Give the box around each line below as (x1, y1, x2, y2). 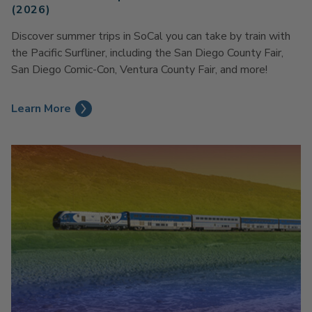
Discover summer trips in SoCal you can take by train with (11, 29, 290, 45)
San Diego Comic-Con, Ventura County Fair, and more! (11, 62, 267, 78)
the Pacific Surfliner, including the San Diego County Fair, (11, 45, 283, 61)
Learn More (11, 101, 71, 117)
